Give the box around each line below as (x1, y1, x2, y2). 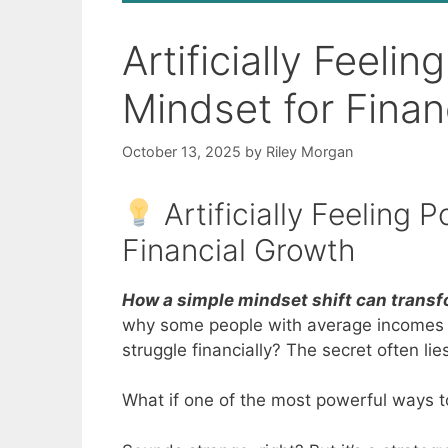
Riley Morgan (266, 142, 353, 160)
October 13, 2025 (122, 142, 241, 160)
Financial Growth (122, 231, 356, 268)
